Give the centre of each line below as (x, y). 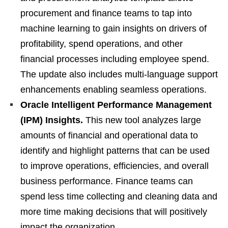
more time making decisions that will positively (114, 211)
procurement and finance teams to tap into (106, 13)
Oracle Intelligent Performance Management (116, 105)
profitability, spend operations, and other (102, 44)
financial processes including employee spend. (115, 59)
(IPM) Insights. (52, 120)
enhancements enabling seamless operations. (113, 89)
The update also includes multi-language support (119, 74)
